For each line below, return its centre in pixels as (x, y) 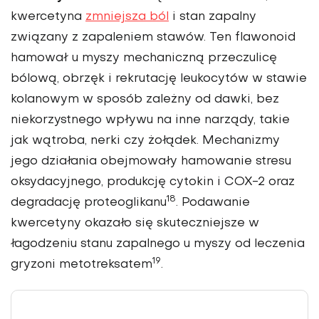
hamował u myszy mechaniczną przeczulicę (144, 59)
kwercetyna (48, 17)
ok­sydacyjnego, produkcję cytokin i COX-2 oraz (153, 183)
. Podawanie (213, 203)
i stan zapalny (213, 17)
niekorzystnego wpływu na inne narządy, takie (150, 121)
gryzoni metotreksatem (82, 265)
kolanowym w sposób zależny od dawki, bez (145, 100)
